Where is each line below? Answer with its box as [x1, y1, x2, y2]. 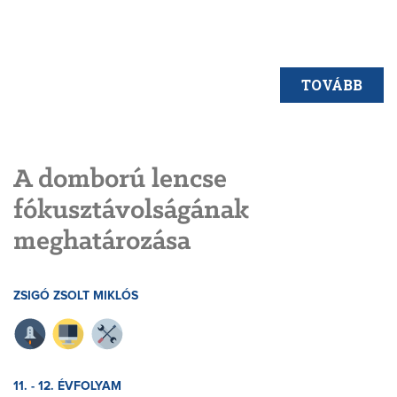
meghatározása [13, 228, 191, 257]
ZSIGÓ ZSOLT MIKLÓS [13, 290, 138, 303]
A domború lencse [13, 166, 227, 195]
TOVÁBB [301, 75, 362, 95]
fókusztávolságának [13, 197, 249, 226]
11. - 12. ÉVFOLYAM [13, 380, 121, 393]
